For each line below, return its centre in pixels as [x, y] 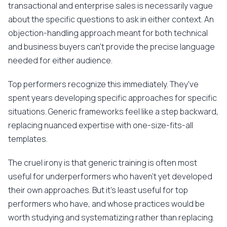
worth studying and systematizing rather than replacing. [111, 217]
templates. [28, 139]
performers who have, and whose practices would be [106, 204]
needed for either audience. [60, 60]
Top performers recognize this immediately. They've [103, 84]
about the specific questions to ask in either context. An [111, 19]
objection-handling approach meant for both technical [108, 33]
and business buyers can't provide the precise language [111, 47]
